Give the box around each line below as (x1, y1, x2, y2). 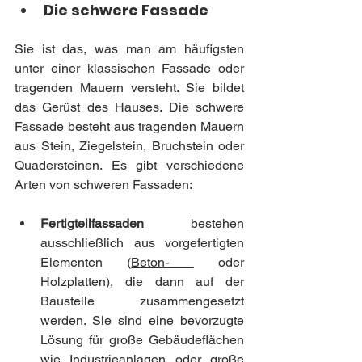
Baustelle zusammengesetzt (40, 293, 244, 309)
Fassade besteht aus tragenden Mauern (15, 118, 244, 134)
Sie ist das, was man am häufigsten (15, 40, 244, 57)
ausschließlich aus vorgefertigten (40, 234, 244, 250)
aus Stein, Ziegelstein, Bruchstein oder (15, 137, 244, 154)
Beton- (131, 254, 194, 270)
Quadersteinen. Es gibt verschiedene (15, 157, 244, 173)
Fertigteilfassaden (40, 215, 144, 231)
